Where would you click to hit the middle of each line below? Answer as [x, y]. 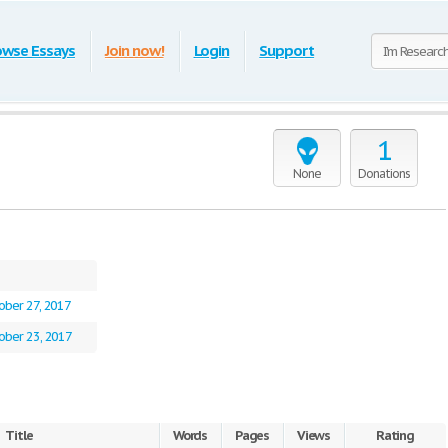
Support [287, 50]
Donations [384, 173]
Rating [395, 435]
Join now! [134, 50]
